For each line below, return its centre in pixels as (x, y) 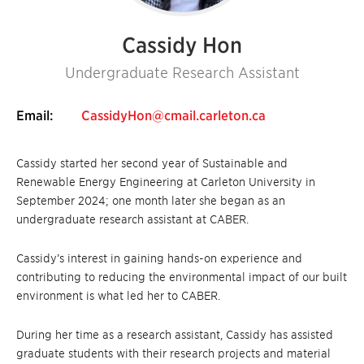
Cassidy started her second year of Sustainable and (152, 163)
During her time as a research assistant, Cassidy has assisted (175, 335)
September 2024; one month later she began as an (151, 201)
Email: (35, 116)
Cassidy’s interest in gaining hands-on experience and (159, 258)
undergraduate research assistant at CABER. (132, 219)
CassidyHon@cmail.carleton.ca (173, 116)
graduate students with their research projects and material (173, 353)
